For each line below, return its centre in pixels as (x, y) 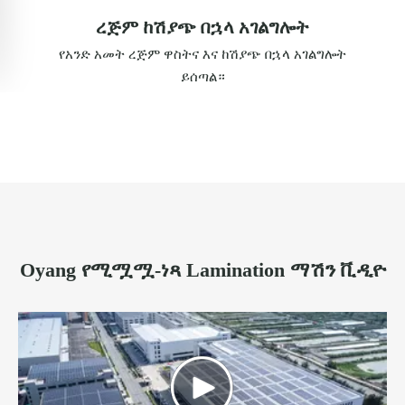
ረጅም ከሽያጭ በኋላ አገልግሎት (202, 28)
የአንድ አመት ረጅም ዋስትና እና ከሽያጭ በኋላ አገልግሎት (202, 54)
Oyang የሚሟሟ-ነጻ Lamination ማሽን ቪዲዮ (202, 270)
